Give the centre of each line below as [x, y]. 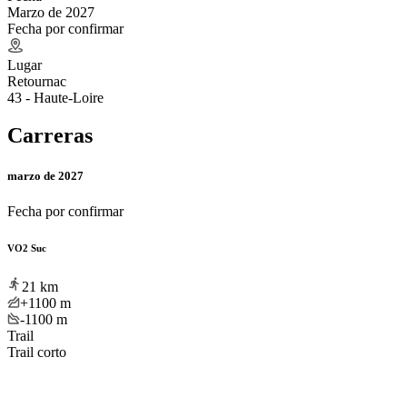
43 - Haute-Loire [55, 97]
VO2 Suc [27, 248]
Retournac [37, 81]
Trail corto [37, 352]
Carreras [50, 136]
